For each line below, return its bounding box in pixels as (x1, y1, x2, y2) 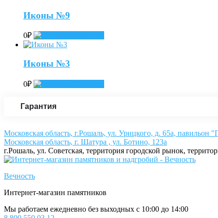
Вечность (4, 171, 35, 180)
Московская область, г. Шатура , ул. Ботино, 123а (4, 137, 167, 146)
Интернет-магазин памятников (4, 188, 107, 197)
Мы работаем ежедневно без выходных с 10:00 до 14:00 (4, 204, 188, 213)
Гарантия (20, 102, 56, 110)
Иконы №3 (23, 58, 70, 69)
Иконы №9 (23, 10, 70, 20)
